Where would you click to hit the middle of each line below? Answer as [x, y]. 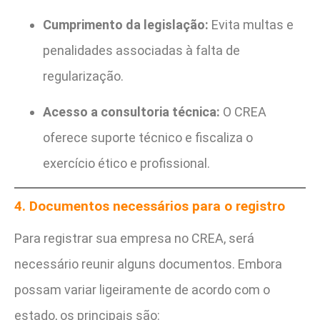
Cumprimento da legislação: [126, 25]
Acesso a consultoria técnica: [131, 112]
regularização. [83, 76]
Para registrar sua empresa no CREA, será [134, 239]
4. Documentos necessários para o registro [150, 206]
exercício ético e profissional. [126, 164]
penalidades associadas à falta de [141, 51]
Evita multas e [251, 25]
